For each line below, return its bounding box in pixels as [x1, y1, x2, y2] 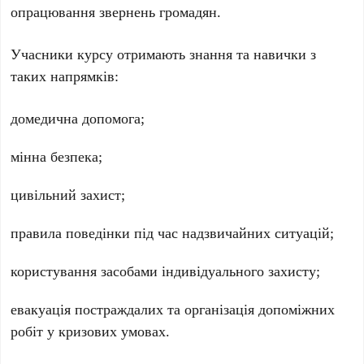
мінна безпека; [11, 146, 103, 167]
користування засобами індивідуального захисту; [11, 261, 321, 281]
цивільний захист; [11, 184, 126, 205]
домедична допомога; [11, 108, 145, 128]
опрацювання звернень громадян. [11, 2, 222, 22]
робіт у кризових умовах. [11, 321, 171, 341]
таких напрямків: [11, 66, 119, 86]
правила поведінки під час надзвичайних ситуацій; [11, 223, 335, 243]
